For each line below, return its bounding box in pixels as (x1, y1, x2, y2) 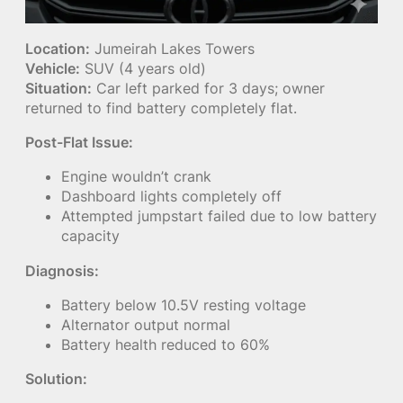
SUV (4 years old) (80, 58, 206, 77)
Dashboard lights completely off (61, 187, 282, 206)
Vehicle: (25, 58, 80, 77)
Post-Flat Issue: (25, 133, 133, 152)
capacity (61, 227, 120, 246)
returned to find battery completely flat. (25, 98, 297, 117)
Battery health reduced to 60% (61, 335, 270, 354)
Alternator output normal (61, 315, 230, 334)
